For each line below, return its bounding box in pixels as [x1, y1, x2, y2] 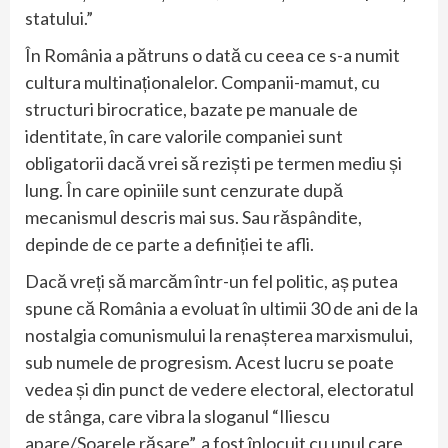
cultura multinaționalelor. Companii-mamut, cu [25, 71, 380, 94]
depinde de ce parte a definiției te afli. [25, 233, 317, 256]
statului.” [25, 7, 93, 30]
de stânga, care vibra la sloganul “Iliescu [25, 405, 330, 428]
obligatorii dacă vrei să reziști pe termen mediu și [25, 152, 402, 175]
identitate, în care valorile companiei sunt [25, 125, 343, 148]
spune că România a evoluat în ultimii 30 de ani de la [25, 297, 418, 320]
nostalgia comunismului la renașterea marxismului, [25, 324, 413, 347]
